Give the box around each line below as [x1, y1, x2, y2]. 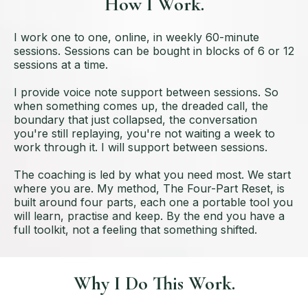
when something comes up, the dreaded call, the [14, 99, 268, 113]
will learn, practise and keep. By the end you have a [14, 209, 285, 223]
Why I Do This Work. [73, 272, 235, 296]
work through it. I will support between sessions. [14, 140, 267, 155]
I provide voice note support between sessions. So [14, 85, 278, 100]
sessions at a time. [14, 58, 108, 72]
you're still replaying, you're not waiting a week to [14, 126, 275, 141]
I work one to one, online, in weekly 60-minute [14, 30, 259, 45]
